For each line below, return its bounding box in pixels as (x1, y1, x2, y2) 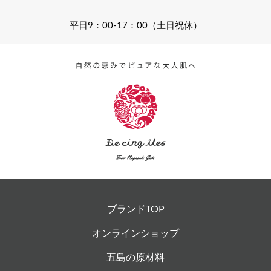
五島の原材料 (106, 253, 165, 263)
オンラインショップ (92, 229, 179, 238)
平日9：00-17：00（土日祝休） (69, 21, 202, 30)
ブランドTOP (106, 204, 165, 214)
